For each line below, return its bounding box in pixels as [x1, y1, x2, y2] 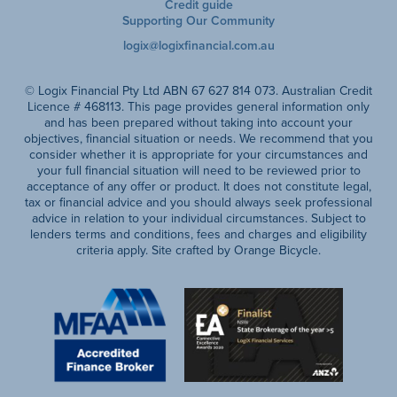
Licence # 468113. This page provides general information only [27, 97, 370, 116]
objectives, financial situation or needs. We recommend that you [24, 128, 373, 148]
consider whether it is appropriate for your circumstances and [29, 144, 368, 164]
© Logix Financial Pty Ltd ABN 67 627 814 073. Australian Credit [25, 81, 372, 100]
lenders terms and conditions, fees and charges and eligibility [30, 224, 367, 244]
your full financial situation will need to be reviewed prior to [36, 160, 361, 180]
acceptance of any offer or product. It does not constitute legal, [26, 176, 371, 196]
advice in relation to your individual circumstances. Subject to [31, 208, 366, 228]
